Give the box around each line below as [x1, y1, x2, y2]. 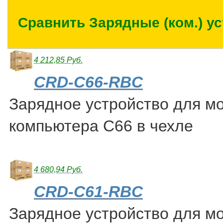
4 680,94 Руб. [34, 165, 83, 174]
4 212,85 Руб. [34, 56, 83, 65]
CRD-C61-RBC [34, 183, 143, 201]
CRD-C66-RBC [34, 73, 143, 92]
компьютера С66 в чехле [9, 117, 193, 135]
